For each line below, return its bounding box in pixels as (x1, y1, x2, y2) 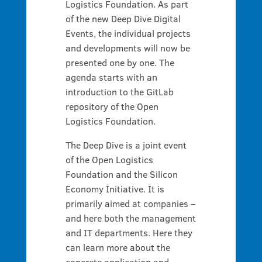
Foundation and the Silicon (65, 167, 178, 181)
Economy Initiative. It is (65, 182, 164, 195)
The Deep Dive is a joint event (65, 138, 187, 151)
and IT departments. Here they (65, 226, 192, 239)
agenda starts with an (65, 70, 157, 84)
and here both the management (65, 211, 196, 225)
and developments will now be (65, 41, 190, 54)
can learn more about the (65, 240, 170, 254)
